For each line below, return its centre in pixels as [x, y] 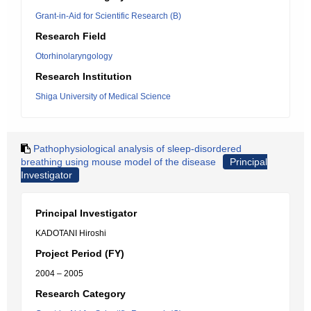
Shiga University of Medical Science [103, 96]
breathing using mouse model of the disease [118, 162]
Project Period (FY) [80, 253]
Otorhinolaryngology [74, 56]
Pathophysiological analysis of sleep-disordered [137, 149]
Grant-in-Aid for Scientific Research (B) [108, 16]
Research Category [81, 294]
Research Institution [84, 76]
